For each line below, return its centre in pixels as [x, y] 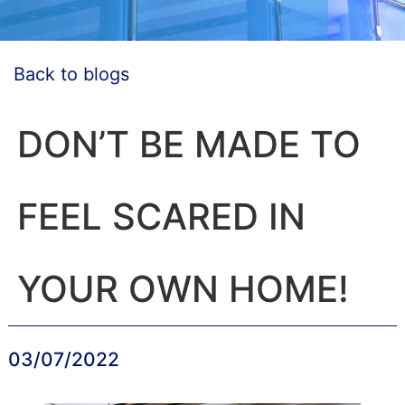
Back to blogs [68, 74]
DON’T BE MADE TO [188, 144]
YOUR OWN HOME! [183, 289]
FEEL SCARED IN [161, 217]
